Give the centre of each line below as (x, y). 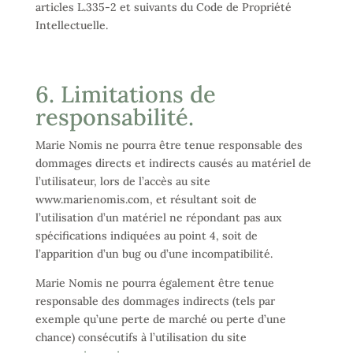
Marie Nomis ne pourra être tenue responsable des (169, 145)
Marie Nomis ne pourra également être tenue (154, 283)
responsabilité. (114, 117)
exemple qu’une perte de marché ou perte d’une (160, 319)
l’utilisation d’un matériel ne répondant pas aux (158, 217)
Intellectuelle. (71, 25)
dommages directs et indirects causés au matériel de (173, 163)
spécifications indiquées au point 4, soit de (146, 236)
